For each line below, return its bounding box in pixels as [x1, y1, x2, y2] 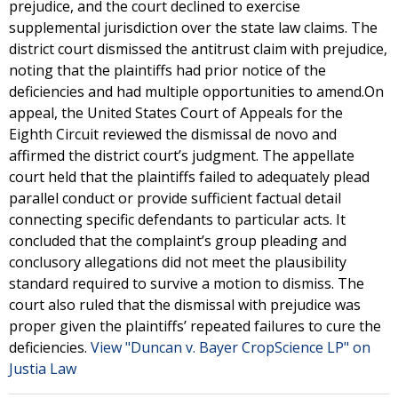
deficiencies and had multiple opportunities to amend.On [9, 82, 384, 101]
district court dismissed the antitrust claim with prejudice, [9, 39, 387, 59]
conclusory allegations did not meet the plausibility [9, 252, 346, 272]
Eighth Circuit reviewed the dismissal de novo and [9, 124, 337, 144]
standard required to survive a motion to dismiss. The [9, 274, 364, 293]
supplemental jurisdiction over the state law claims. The [9, 18, 378, 37]
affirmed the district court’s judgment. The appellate [9, 146, 354, 165]
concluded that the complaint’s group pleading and [9, 231, 346, 251]
